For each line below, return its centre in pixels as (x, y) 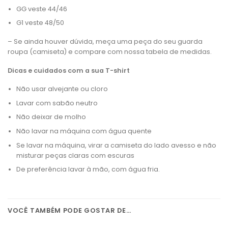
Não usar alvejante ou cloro (62, 89)
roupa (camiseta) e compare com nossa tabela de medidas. (110, 51)
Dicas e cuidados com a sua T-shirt (69, 70)
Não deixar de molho (51, 117)
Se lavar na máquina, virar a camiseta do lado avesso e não (116, 145)
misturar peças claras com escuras (75, 155)
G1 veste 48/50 (40, 23)
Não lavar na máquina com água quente (84, 131)
